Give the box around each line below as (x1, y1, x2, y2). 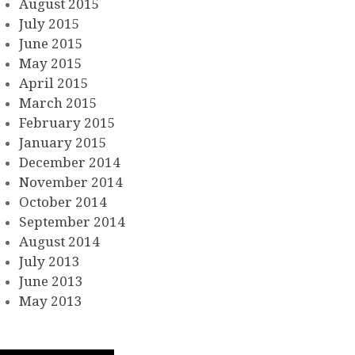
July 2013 (19, 253, 80, 269)
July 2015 (19, 15, 80, 32)
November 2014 (19, 174, 123, 190)
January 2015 (19, 134, 107, 151)
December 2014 (19, 154, 120, 170)
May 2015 (19, 55, 82, 71)
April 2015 (19, 74, 89, 91)
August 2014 (19, 233, 100, 250)
